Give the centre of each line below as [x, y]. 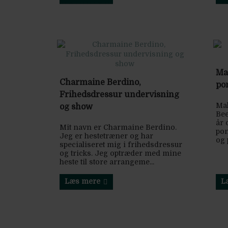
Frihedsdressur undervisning [119, 95]
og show [76, 107]
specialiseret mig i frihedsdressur [121, 145]
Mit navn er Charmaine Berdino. [118, 127]
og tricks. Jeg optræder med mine [120, 153]
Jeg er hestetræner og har [106, 136]
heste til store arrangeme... [107, 162]
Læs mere [82, 181]
